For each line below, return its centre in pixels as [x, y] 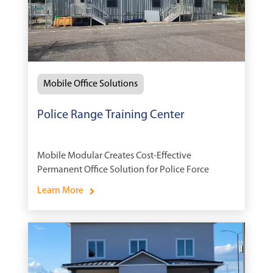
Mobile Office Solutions [90, 84]
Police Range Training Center [111, 115]
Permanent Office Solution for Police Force [123, 170]
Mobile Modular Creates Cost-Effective [114, 156]
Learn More [60, 191]
